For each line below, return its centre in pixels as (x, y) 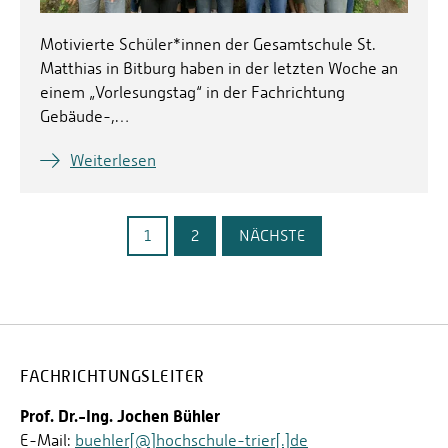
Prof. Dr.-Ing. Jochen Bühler (120, 416)
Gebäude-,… (84, 117)
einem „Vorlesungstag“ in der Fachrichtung (192, 93)
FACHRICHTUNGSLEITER (112, 377)
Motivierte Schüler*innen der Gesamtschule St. (208, 45)
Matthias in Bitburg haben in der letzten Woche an (219, 69)
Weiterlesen (113, 161)
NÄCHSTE (271, 236)
